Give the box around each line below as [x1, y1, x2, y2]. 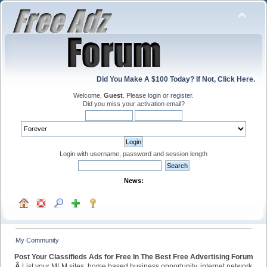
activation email [136, 100, 181, 107]
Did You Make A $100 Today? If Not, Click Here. [97, 75, 255, 83]
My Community [15, 236, 60, 244]
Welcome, [73, 92, 104, 99]
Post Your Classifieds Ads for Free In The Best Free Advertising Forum [14, 252, 253, 261]
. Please [123, 92, 148, 99]
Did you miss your [82, 100, 137, 107]
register [170, 92, 192, 99]
